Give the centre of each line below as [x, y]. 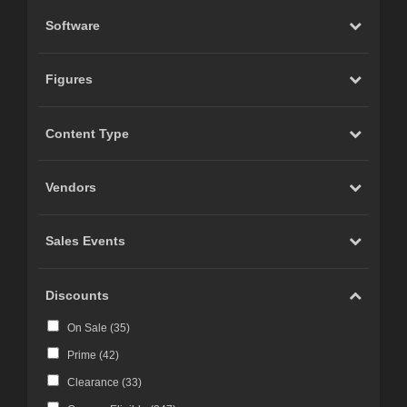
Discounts [78, 295]
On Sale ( [90, 328]
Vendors [71, 187]
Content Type [88, 133]
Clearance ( [96, 383]
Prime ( [84, 356]
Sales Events [86, 241]
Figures [69, 79]
